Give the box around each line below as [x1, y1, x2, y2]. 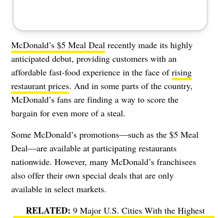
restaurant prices [11, 79, 69, 91]
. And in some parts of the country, [69, 79, 193, 91]
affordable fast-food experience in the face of [11, 66, 172, 78]
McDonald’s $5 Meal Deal [11, 38, 105, 51]
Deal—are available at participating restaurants [11, 142, 177, 154]
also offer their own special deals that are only [11, 169, 174, 181]
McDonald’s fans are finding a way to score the [11, 93, 179, 105]
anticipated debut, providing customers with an [11, 52, 177, 64]
